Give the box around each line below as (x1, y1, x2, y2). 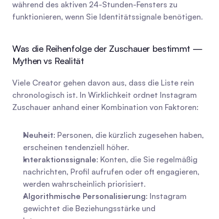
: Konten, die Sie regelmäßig (96, 154, 197, 164)
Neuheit (23, 130, 53, 140)
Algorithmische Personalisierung (23, 191, 146, 201)
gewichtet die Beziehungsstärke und (23, 203, 155, 213)
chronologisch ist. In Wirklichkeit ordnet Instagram (12, 90, 197, 100)
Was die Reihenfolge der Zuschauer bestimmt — (12, 43, 203, 54)
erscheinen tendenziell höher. (23, 142, 129, 152)
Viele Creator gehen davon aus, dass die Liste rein (12, 78, 194, 88)
